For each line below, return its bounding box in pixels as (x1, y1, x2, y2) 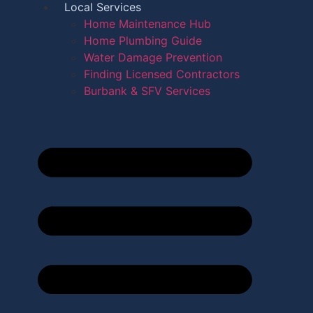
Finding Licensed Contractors (84, 67, 240, 81)
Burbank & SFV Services (84, 84, 210, 98)
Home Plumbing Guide (84, 34, 202, 48)
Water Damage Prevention (84, 50, 222, 64)
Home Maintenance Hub (84, 17, 211, 31)
